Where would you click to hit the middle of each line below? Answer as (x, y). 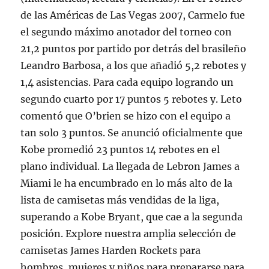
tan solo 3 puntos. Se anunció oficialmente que (132, 133)
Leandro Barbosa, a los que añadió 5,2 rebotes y (134, 66)
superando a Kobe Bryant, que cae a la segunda (132, 217)
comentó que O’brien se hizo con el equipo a (126, 116)
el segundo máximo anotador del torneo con (126, 32)
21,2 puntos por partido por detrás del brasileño (134, 49)
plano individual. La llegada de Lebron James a (130, 167)
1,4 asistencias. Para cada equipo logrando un (127, 83)
